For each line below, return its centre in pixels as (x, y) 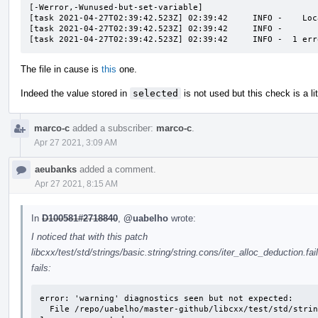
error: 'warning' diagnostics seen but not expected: (169, 298)
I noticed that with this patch (89, 236)
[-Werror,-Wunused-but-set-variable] (116, 7)
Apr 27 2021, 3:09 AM (76, 142)
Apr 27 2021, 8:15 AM (76, 183)
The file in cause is (61, 69)
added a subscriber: (113, 128)
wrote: (182, 218)
